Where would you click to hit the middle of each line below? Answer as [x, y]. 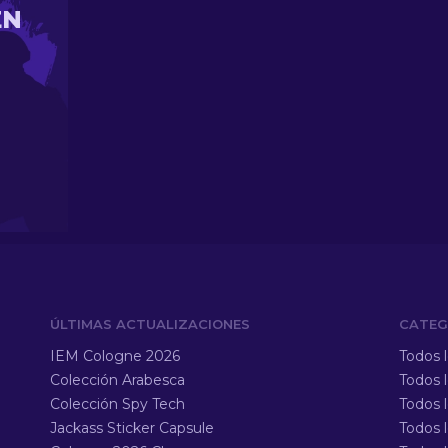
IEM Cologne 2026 [114, 356]
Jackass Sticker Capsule [131, 428]
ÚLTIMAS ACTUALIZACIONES [149, 324]
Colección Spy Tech [117, 404]
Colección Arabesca [117, 380]
